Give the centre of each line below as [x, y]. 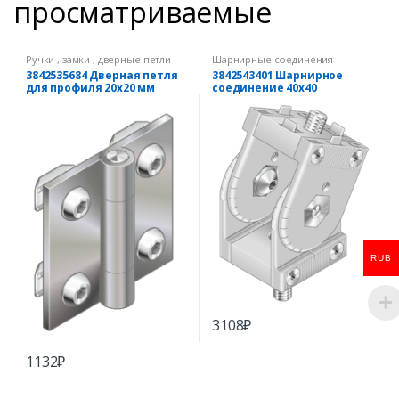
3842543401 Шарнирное [278, 76]
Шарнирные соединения [273, 60]
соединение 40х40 [265, 88]
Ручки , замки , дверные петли [98, 60]
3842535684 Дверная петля [102, 76]
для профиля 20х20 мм [91, 88]
